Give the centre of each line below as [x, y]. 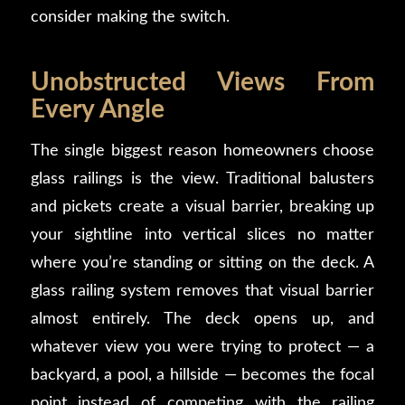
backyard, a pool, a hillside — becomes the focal [202, 375]
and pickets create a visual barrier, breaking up [202, 207]
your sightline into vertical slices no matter [202, 235]
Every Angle [97, 109]
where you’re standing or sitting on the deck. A [202, 263]
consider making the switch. [130, 16]
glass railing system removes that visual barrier [202, 291]
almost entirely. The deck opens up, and [202, 319]
